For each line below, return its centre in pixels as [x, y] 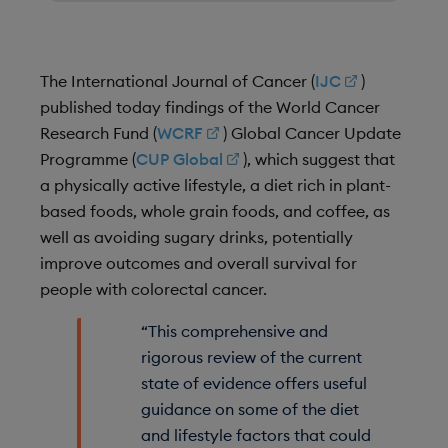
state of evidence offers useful [253, 382]
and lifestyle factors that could [255, 434]
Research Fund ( [98, 132]
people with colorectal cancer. [157, 288]
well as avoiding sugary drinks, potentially [196, 236]
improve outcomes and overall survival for [198, 262]
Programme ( [88, 158]
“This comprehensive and [234, 330]
